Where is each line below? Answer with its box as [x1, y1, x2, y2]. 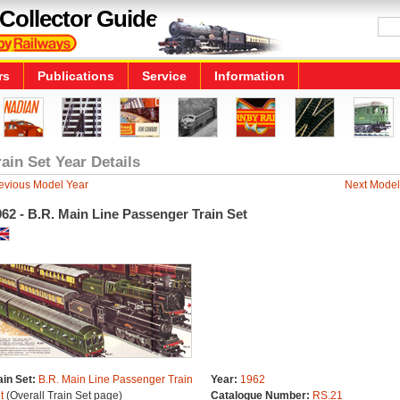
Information [214, 69, 285, 83]
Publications [37, 69, 114, 83]
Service [142, 69, 187, 83]
